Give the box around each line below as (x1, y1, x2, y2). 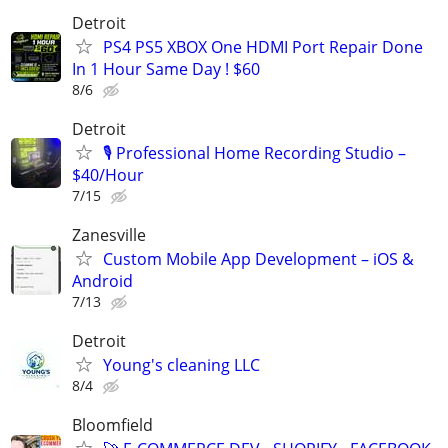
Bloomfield (72, 414, 153, 437)
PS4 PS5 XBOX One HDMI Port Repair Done (103, 35, 423, 58)
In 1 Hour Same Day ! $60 (72, 57, 260, 80)
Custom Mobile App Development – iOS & (103, 248, 414, 271)
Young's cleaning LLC (103, 354, 260, 377)
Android (72, 270, 133, 293)
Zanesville (72, 224, 146, 247)
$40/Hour (72, 163, 144, 186)
